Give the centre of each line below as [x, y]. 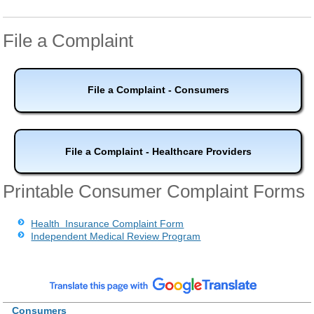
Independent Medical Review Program [116, 236]
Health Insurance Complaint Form [108, 223]
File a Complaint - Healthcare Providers [158, 151]
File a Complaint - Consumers [158, 90]
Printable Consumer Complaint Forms [154, 191]
